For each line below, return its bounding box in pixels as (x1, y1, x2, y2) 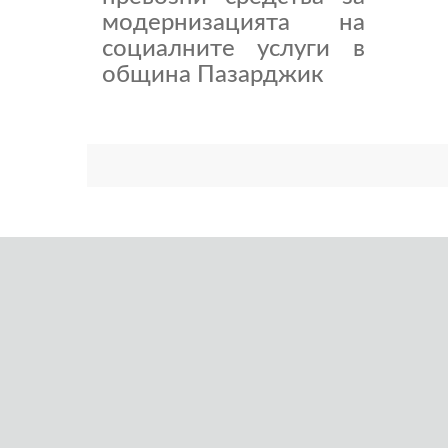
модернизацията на (102, 11, 365, 36)
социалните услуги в (102, 37, 365, 62)
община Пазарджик (102, 63, 324, 88)
